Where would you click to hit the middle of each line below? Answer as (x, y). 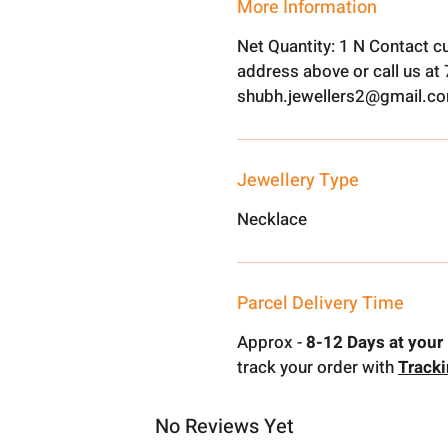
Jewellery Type (298, 180)
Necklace (272, 219)
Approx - (270, 342)
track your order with (318, 367)
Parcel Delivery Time (321, 303)
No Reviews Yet (224, 426)
